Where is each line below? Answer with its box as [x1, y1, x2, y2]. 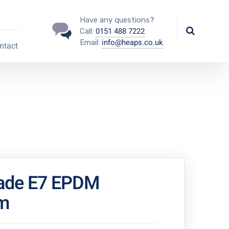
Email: [79, 38, 102, 47]
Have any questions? [79, 15, 154, 25]
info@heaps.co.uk [101, 37, 163, 48]
